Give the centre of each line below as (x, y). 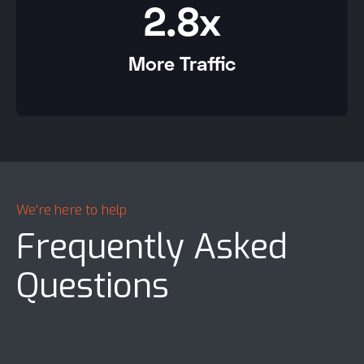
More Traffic (182, 63)
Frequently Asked (152, 247)
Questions (93, 286)
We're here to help (72, 210)
